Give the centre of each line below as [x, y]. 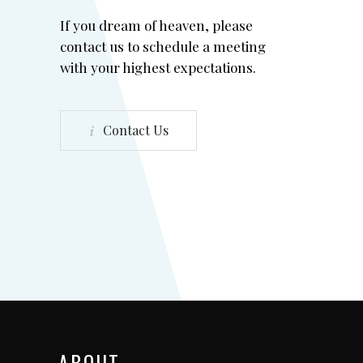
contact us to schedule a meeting [163, 46]
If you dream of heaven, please [156, 25]
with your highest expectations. [158, 67]
